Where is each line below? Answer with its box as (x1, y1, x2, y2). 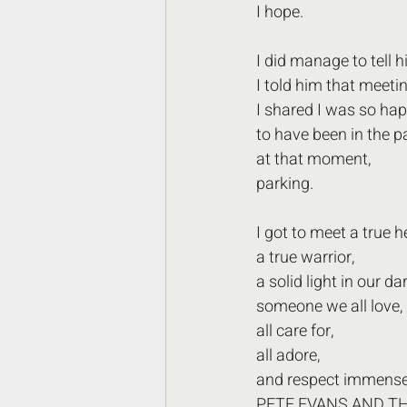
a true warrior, (256, 245, 354, 270)
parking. (256, 172, 317, 196)
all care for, (256, 319, 333, 343)
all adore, (256, 343, 320, 368)
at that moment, (256, 147, 371, 172)
